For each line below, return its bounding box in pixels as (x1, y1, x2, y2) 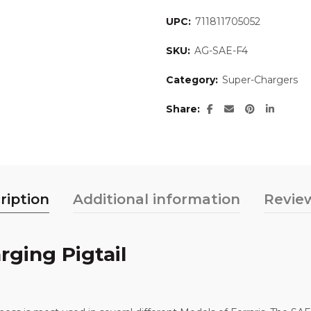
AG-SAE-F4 (194, 44, 248, 57)
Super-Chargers (222, 74, 298, 86)
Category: (166, 74, 221, 86)
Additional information (72, 191, 240, 208)
